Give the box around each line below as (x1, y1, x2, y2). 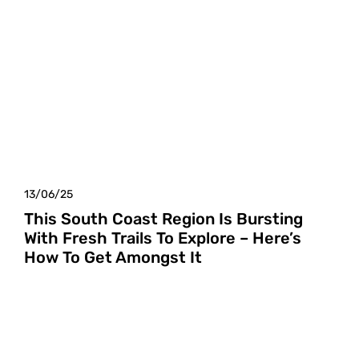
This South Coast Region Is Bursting (24, 208, 303, 228)
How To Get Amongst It (24, 247, 202, 267)
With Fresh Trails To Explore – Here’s (24, 228, 301, 248)
